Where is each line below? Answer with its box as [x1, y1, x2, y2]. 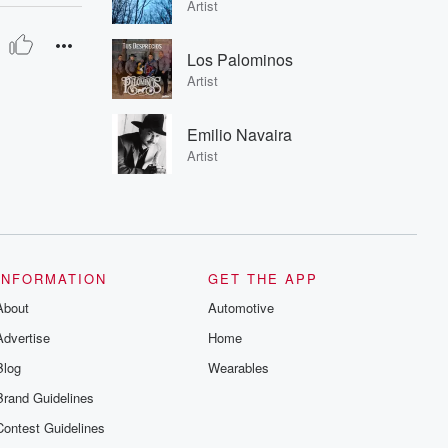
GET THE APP [208, 269, 319, 288]
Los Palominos [187, 48, 293, 71]
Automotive [208, 298, 275, 317]
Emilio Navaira [187, 123, 292, 146]
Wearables [208, 358, 270, 377]
